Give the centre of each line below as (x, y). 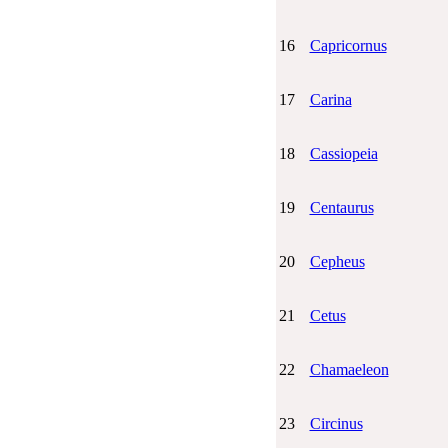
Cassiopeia (343, 153)
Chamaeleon (349, 369)
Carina (330, 99)
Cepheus (337, 261)
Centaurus (341, 207)
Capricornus (348, 45)
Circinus (336, 423)
